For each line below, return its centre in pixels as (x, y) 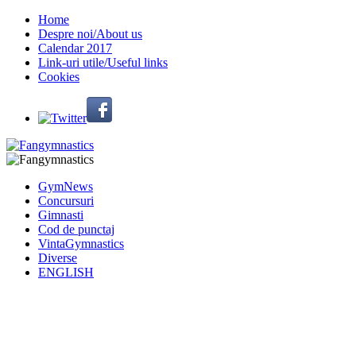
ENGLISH (66, 272)
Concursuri (66, 201)
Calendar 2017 (75, 48)
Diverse (58, 258)
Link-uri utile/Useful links (103, 62)
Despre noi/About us (90, 34)
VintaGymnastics (81, 244)
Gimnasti (61, 215)
